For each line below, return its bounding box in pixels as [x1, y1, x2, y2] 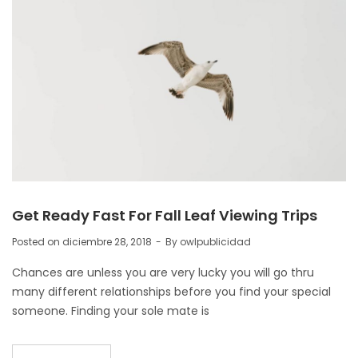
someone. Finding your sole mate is [12, 303, 209, 320]
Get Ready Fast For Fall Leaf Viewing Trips [12, 205, 317, 226]
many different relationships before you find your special [12, 284, 331, 300]
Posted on [12, 235, 62, 249]
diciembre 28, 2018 [62, 235, 152, 249]
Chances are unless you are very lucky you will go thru [12, 265, 314, 281]
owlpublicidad [180, 235, 251, 249]
